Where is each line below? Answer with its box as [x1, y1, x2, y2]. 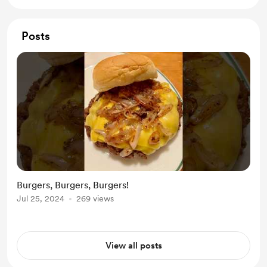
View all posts [105, 240, 162, 251]
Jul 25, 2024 [17, 194, 64, 203]
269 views [76, 194, 114, 203]
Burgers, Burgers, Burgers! [17, 179, 129, 191]
